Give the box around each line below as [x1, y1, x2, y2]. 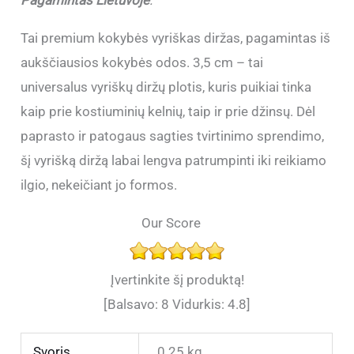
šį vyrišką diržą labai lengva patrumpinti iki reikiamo [21, 152, 327, 168]
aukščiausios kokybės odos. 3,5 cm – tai [21, 54, 264, 70]
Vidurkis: [169, 296, 228, 312]
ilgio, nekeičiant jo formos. [21, 176, 178, 193]
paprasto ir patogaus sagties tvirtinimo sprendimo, [21, 127, 325, 144]
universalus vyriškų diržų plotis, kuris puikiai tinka [21, 78, 312, 95]
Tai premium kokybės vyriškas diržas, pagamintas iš [21, 29, 331, 46]
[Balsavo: [104, 296, 161, 312]
